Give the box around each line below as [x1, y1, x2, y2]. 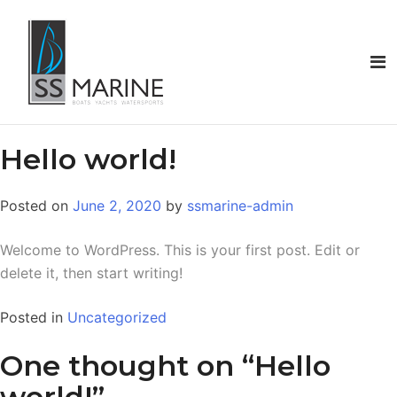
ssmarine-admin [187, 196, 293, 214]
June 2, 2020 [73, 196, 161, 214]
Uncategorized [67, 307, 167, 326]
